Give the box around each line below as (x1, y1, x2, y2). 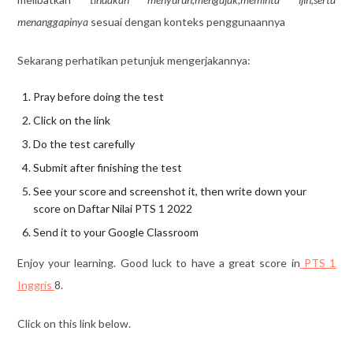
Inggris (17, 277, 54, 292)
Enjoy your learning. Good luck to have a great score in (17, 255, 300, 269)
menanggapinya (17, 14, 88, 28)
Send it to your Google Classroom (32, 225, 199, 239)
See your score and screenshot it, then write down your (32, 184, 307, 198)
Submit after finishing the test (32, 160, 182, 174)
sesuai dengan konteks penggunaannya (87, 14, 285, 28)
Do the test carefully (32, 136, 135, 150)
